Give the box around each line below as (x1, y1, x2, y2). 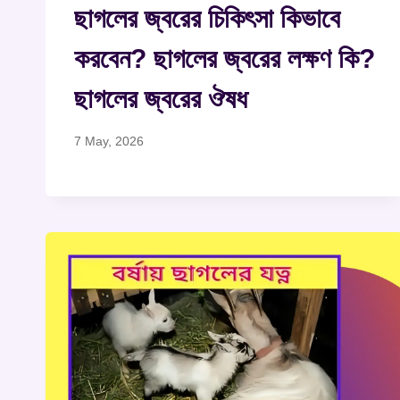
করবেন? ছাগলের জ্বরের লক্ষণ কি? (74, 43, 375, 73)
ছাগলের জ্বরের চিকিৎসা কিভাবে (74, 3, 340, 33)
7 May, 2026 (74, 133, 144, 148)
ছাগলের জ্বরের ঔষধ (74, 83, 247, 113)
